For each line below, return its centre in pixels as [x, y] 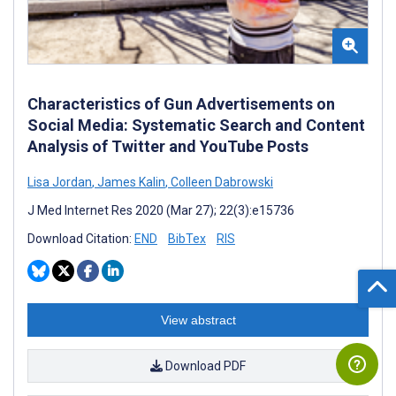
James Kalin [130, 183]
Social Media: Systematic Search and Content [196, 126]
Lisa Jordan [60, 183]
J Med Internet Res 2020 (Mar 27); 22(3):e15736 [161, 211]
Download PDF [204, 366]
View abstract [198, 320]
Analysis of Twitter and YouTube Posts [168, 147]
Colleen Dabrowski [221, 183]
